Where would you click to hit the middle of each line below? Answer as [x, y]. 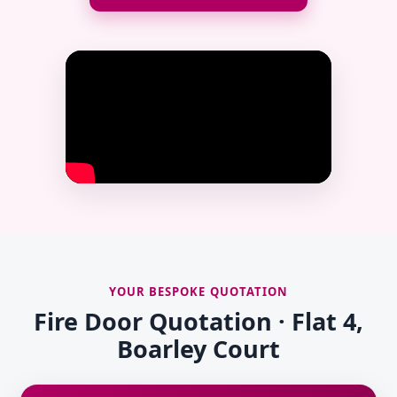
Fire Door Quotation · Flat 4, [198, 322]
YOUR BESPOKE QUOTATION [198, 292]
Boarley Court [198, 349]
